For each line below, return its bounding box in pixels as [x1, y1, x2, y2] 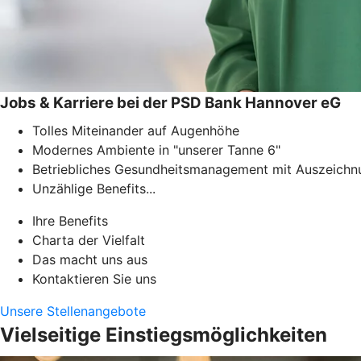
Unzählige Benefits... [32, 180, 156, 197]
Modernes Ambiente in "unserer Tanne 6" [32, 141, 280, 158]
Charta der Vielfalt [32, 231, 145, 248]
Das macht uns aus [32, 251, 147, 268]
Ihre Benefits [32, 212, 108, 229]
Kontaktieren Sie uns [32, 270, 156, 287]
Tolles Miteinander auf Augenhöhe [32, 122, 239, 139]
